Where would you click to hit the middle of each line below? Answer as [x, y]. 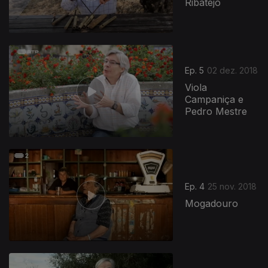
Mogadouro [212, 204]
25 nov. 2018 [232, 187]
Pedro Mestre [216, 112]
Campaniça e [214, 100]
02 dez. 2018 [233, 71]
